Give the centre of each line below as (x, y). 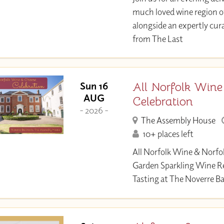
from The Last (157, 38)
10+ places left (167, 133)
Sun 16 (94, 86)
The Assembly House (178, 120)
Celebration (162, 102)
